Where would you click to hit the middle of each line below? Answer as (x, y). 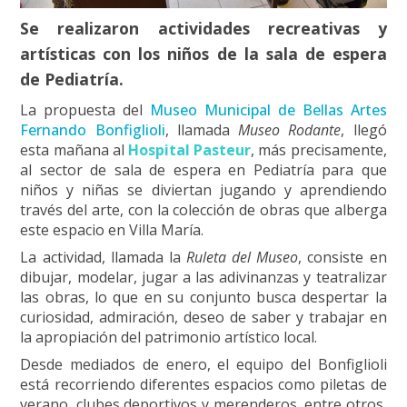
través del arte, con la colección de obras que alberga (203, 209)
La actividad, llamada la (103, 257)
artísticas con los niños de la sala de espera (203, 54)
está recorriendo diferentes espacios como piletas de (203, 384)
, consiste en (342, 257)
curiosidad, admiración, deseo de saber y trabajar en (203, 317)
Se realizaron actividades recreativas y (203, 29)
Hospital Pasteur (190, 149)
